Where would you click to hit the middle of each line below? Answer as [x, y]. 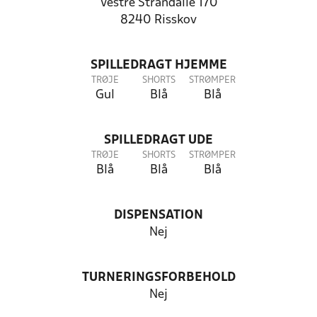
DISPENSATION [158, 215]
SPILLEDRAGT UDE [158, 140]
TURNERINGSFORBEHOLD [158, 278]
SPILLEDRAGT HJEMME [158, 65]
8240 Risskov [158, 20]
